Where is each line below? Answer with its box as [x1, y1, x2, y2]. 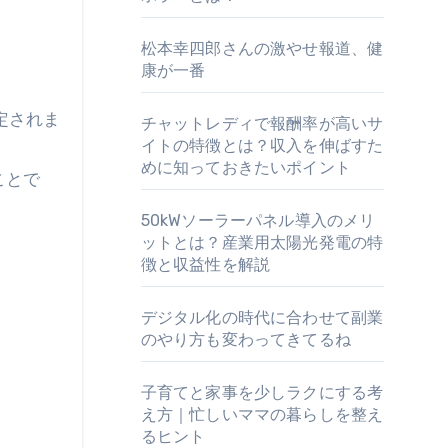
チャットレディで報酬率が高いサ [140, 114, 384, 133]
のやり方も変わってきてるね [140, 330, 352, 349]
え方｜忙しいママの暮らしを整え [140, 405, 384, 424]
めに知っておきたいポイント [140, 158, 352, 177]
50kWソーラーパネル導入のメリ [140, 211, 376, 230]
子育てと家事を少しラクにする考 [140, 383, 384, 402]
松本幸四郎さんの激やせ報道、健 [140, 39, 384, 58]
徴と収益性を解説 [140, 255, 271, 274]
